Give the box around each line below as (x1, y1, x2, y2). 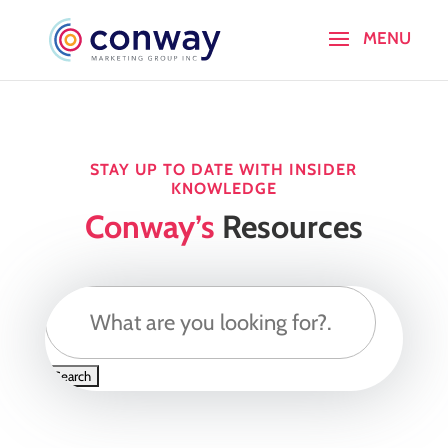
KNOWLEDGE (170, 179, 277, 198)
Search (43, 291, 93, 311)
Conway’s (84, 207, 215, 246)
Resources (214, 207, 363, 246)
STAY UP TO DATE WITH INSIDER (90, 160, 358, 179)
